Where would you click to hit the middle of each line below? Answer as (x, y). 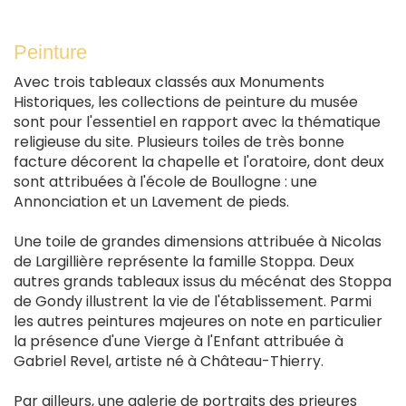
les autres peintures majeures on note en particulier (198, 321)
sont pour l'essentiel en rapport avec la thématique (197, 121)
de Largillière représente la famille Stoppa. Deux (184, 261)
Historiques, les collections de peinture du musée (186, 101)
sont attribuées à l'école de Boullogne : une (165, 181)
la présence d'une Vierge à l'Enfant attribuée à (179, 341)
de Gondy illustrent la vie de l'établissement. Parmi (193, 301)
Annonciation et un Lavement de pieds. (151, 201)
